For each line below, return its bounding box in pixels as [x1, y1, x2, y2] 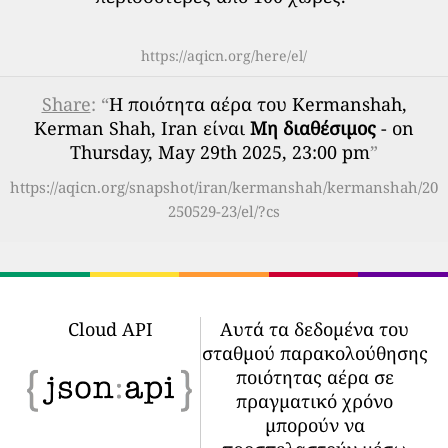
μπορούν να [264, 413, 365, 437]
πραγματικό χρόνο [236, 389, 393, 413]
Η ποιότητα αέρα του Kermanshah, [108, 92, 407, 116]
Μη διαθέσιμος [250, 116, 376, 140]
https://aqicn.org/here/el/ [141, 46, 307, 65]
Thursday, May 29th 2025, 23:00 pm [70, 140, 370, 164]
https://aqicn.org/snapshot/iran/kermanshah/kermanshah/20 [10, 177, 438, 197]
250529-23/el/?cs [168, 201, 280, 221]
